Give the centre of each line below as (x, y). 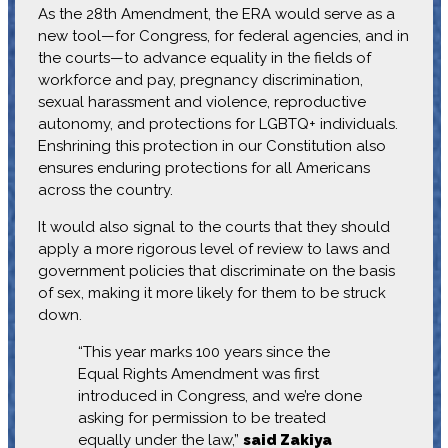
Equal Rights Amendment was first (198, 373)
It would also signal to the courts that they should (213, 226)
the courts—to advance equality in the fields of (204, 57)
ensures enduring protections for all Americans (203, 167)
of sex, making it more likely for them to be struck (211, 292)
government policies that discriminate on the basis (216, 270)
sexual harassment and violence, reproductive (201, 101)
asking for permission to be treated (201, 417)
